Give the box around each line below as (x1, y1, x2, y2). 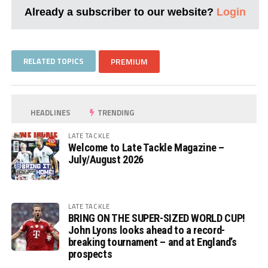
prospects (68, 247, 112, 260)
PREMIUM (110, 54, 148, 68)
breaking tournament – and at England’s (68, 235, 237, 248)
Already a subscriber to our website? (24, 5, 217, 18)
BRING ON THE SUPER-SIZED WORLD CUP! (68, 211, 245, 224)
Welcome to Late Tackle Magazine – (68, 141, 224, 154)
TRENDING (96, 106, 135, 118)
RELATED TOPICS (23, 54, 84, 67)
